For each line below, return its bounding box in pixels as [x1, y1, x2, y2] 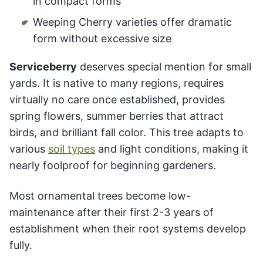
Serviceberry [9, 60, 77, 73]
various [9, 142, 48, 155]
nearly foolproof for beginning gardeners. [9, 159, 216, 171]
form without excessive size [33, 32, 171, 45]
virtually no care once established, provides [9, 93, 225, 106]
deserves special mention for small [77, 60, 251, 73]
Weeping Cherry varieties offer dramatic [33, 15, 232, 28]
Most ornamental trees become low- [9, 189, 191, 202]
